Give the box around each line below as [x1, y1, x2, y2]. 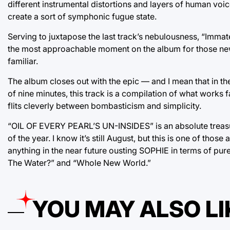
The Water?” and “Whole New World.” [8, 157, 151, 168]
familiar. [8, 55, 38, 66]
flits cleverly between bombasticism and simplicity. [8, 100, 201, 111]
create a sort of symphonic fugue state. [8, 11, 157, 22]
